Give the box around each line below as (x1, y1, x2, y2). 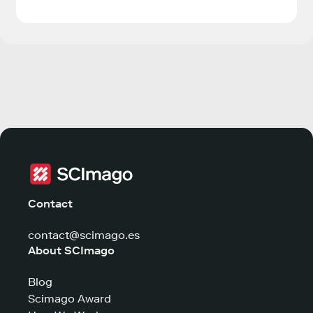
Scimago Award (28, 292, 111, 306)
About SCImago (28, 244, 115, 258)
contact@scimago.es (28, 228, 140, 242)
